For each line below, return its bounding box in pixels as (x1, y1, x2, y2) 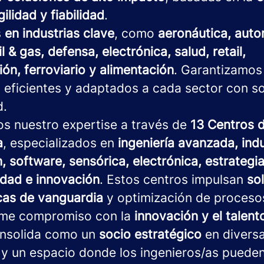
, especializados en (3, 136, 118, 150)
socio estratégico (99, 227, 202, 242)
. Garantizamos (174, 62, 262, 77)
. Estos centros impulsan (100, 172, 247, 187)
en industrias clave (1, 26, 114, 41)
